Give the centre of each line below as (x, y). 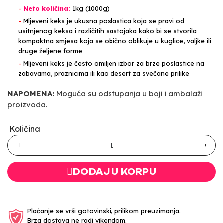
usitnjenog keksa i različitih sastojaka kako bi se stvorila (108, 31)
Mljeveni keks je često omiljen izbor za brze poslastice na (114, 63)
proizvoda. (27, 104)
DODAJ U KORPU (114, 171)
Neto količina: (47, 8)
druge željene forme (50, 51)
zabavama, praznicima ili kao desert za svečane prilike (104, 73)
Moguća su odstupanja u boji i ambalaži (128, 93)
